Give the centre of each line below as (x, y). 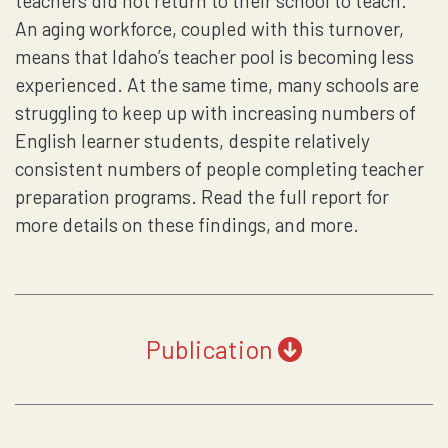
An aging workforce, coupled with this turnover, (209, 28)
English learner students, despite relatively (192, 140)
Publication (211, 348)
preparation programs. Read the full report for (202, 196)
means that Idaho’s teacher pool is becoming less (214, 56)
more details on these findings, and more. (187, 224)
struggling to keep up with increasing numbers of (215, 112)
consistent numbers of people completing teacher (219, 168)
